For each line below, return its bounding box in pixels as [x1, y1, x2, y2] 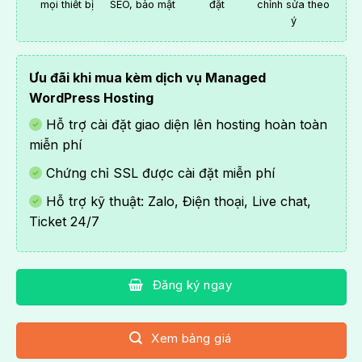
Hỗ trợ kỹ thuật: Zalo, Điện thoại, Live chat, [41, 192, 311, 209]
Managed [204, 69, 266, 86]
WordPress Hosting [28, 90, 154, 107]
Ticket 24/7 [28, 213, 99, 229]
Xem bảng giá [151, 330, 232, 346]
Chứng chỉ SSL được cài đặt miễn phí [41, 164, 275, 181]
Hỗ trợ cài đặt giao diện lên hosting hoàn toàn [41, 116, 327, 133]
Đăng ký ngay [152, 277, 233, 293]
